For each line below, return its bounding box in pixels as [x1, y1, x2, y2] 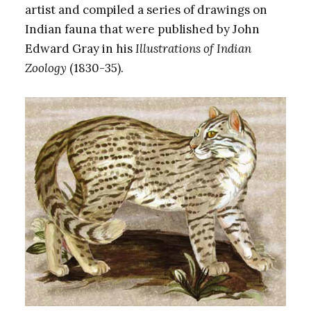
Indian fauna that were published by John [24, 21, 260, 37]
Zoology [24, 60, 67, 76]
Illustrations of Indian [135, 40, 251, 56]
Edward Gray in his [24, 40, 135, 56]
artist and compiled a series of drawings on [24, 1, 267, 17]
